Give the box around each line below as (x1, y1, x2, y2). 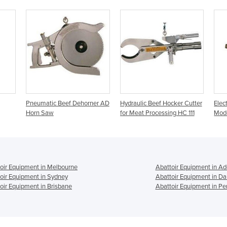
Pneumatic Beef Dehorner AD (25, 99, 109, 107)
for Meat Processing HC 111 (120, 108, 195, 117)
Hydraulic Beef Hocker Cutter (120, 99, 202, 107)
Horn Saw (25, 108, 54, 117)
